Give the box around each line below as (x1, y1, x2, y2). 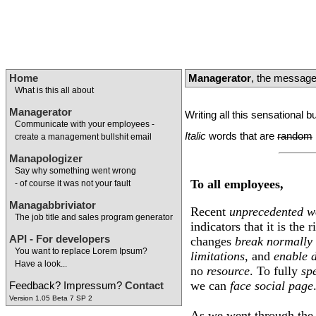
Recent (190, 205, 229, 219)
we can (190, 279, 230, 293)
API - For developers (9, 233, 110, 245)
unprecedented (229, 205, 303, 219)
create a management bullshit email (15, 131, 152, 142)
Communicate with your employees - (15, 119, 154, 129)
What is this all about (15, 85, 94, 95)
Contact (125, 279, 164, 291)
